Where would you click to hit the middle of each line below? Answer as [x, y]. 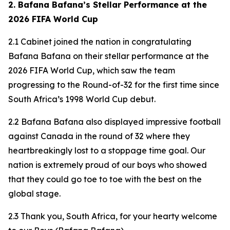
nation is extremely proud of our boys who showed [108, 165]
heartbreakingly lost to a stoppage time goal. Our [107, 150]
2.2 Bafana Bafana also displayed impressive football [114, 122]
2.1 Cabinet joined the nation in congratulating [100, 42]
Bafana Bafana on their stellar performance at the [109, 56]
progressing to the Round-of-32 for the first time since [114, 85]
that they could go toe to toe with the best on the [105, 179]
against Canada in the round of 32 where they [99, 136]
